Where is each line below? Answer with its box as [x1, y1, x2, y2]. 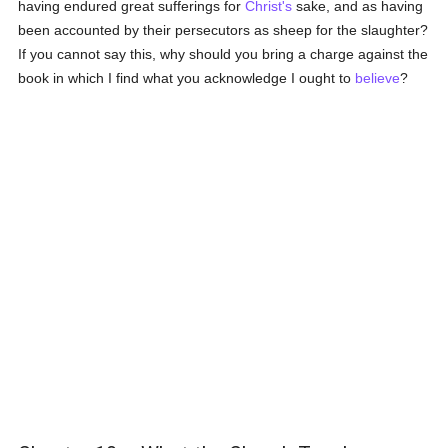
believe [355, 70, 401, 86]
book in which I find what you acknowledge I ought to [18, 70, 356, 86]
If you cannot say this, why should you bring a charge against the [18, 46, 429, 62]
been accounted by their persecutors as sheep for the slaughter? [18, 22, 429, 38]
